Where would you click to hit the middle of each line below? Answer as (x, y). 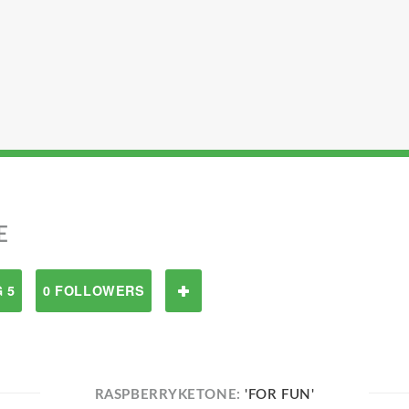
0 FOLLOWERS (94, 290)
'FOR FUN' (280, 395)
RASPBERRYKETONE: (170, 395)
